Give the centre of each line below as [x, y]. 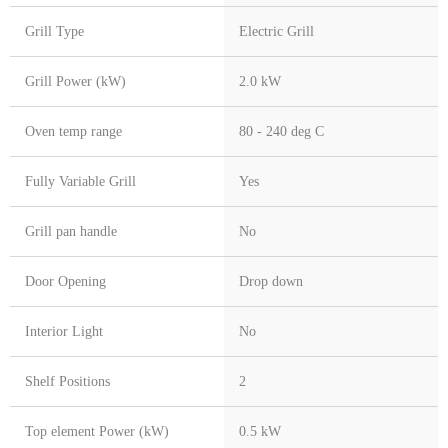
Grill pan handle [71, 232]
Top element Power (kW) [97, 432]
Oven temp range [73, 132]
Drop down [271, 282]
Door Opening [65, 282]
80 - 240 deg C [281, 132]
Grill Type [54, 32]
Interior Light [64, 332]
